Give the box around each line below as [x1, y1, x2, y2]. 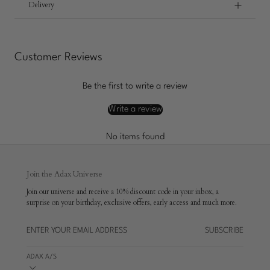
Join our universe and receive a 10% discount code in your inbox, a [27, 186, 219, 196]
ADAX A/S [27, 253, 57, 260]
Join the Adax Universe [27, 169, 102, 180]
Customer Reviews [14, 52, 102, 63]
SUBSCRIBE [205, 226, 243, 234]
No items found [105, 133, 165, 142]
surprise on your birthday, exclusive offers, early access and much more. [27, 197, 237, 207]
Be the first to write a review [83, 82, 187, 92]
